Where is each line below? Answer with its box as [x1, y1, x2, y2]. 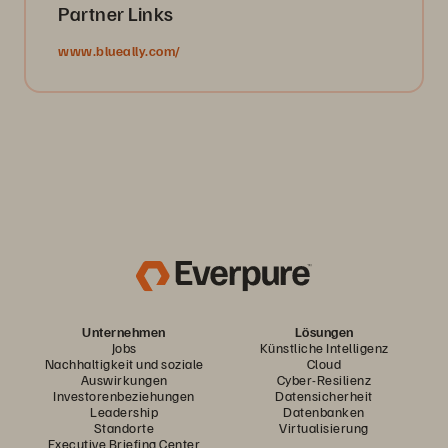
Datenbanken [283, 403, 365, 420]
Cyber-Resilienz [276, 371, 372, 388]
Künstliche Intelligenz [259, 339, 389, 356]
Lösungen [294, 323, 354, 340]
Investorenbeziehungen [53, 387, 195, 404]
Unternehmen [82, 323, 166, 340]
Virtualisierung [279, 419, 369, 436]
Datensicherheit [275, 387, 373, 404]
